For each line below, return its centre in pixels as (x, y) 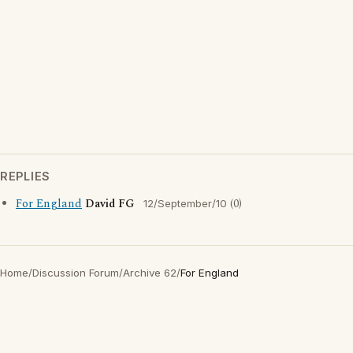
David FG (110, 204)
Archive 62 (150, 273)
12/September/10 (185, 203)
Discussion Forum (76, 273)
